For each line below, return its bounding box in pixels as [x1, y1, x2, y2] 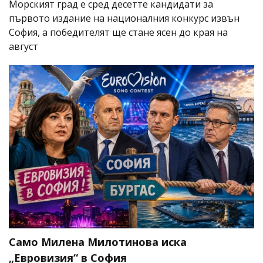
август [9, 39, 38, 53]
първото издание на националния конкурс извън [9, 11, 240, 25]
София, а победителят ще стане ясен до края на [9, 25, 228, 39]
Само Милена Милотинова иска [9, 235, 187, 249]
